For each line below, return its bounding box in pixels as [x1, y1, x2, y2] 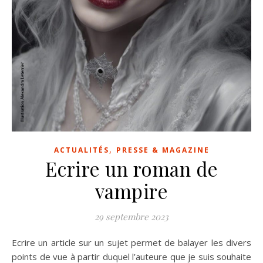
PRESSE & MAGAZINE [116, 144, 210, 155]
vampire [95, 177, 168, 204]
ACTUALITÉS [53, 144, 109, 155]
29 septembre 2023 [95, 210, 168, 222]
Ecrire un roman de [45, 155, 218, 181]
